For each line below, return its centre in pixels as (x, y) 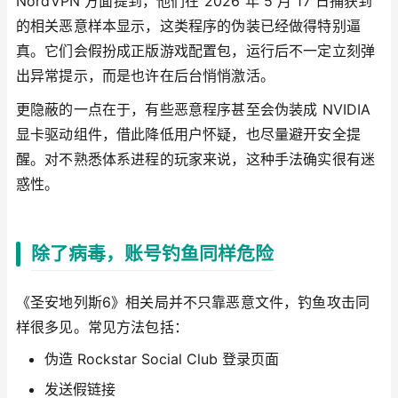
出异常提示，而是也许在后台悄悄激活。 (145, 76)
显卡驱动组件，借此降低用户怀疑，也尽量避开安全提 (188, 134)
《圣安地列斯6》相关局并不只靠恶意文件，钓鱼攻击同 (193, 302)
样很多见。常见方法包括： (102, 326)
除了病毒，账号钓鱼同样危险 (152, 254)
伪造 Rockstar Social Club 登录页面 (162, 359)
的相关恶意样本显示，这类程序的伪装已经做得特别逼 (188, 26)
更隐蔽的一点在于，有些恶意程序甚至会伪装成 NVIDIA (194, 109)
